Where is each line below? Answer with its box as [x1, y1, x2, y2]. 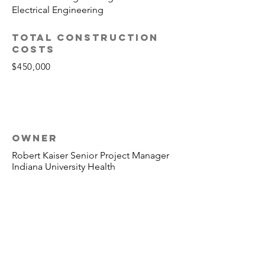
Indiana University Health [12, 161, 115, 172]
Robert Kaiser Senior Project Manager [12, 150, 169, 161]
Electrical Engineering [12, 4, 104, 15]
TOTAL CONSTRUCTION [12, 31, 159, 43]
